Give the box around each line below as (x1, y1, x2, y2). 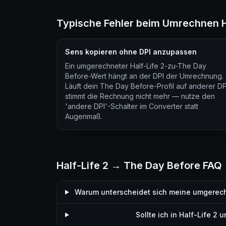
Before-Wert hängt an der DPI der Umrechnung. (65, 72, 223, 80)
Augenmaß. (65, 112, 102, 121)
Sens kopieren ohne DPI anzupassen (65, 47, 197, 56)
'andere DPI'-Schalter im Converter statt (65, 102, 198, 110)
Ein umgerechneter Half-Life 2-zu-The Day (65, 62, 206, 70)
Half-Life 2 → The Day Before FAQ (56, 159, 222, 172)
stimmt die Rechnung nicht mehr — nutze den (65, 92, 215, 100)
